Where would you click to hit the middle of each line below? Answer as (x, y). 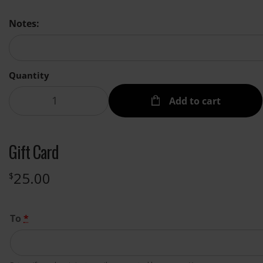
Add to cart (194, 101)
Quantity (29, 75)
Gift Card (34, 151)
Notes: (24, 23)
